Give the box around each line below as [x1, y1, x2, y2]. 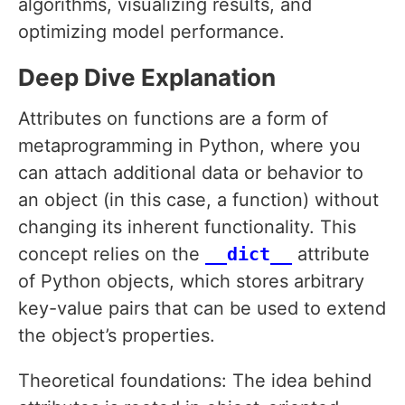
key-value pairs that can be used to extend [18, 297, 386, 320]
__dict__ [205, 243, 292, 266]
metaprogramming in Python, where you [18, 135, 361, 157]
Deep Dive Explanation [18, 63, 276, 92]
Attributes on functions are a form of [18, 108, 328, 130]
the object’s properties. [18, 325, 215, 347]
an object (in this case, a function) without [18, 189, 379, 212]
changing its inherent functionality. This [18, 216, 356, 239]
